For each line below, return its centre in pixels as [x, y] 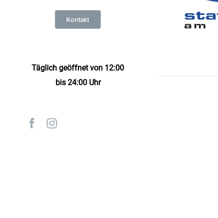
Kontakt [78, 20]
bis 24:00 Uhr [78, 82]
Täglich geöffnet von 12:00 [78, 68]
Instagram [77, 123]
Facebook [57, 123]
